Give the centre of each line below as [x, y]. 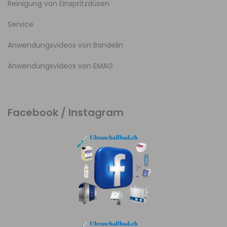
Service [21, 24]
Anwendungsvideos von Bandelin [65, 45]
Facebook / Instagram [66, 112]
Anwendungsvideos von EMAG [60, 66]
